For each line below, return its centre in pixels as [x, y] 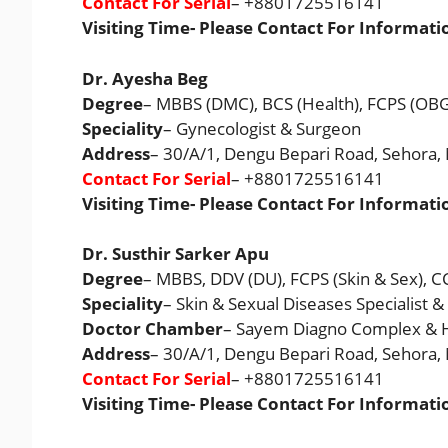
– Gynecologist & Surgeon [262, 128]
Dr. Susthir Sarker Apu [175, 254]
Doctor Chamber [152, 329]
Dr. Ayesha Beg [145, 78]
